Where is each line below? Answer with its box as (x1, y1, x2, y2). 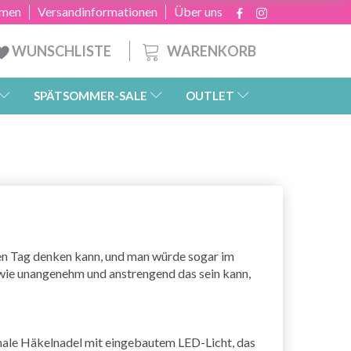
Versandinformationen (38, 4, 157, 19)
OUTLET (186, 89, 234, 103)
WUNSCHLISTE (9, 42, 114, 60)
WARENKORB (167, 42, 256, 60)
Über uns (174, 4, 223, 19)
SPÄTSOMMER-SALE (34, 89, 147, 103)
